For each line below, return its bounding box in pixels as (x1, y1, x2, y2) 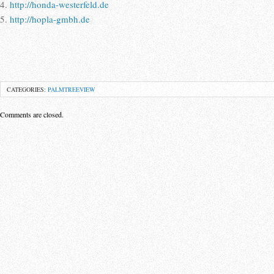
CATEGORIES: (7, 85, 48, 94)
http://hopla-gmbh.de (10, 13, 90, 25)
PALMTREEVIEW (48, 85, 95, 94)
